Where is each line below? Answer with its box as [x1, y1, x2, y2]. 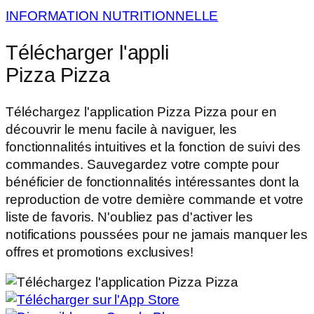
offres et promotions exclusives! [6, 244, 193, 259]
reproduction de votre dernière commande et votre [6, 191, 304, 207]
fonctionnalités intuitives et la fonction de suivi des [6, 139, 301, 154]
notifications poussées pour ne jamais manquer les [6, 226, 308, 242]
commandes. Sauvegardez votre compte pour [6, 156, 279, 172]
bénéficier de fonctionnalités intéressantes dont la [6, 174, 299, 189]
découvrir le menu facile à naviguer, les [6, 121, 237, 137]
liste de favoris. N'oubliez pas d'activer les [6, 209, 253, 224]
